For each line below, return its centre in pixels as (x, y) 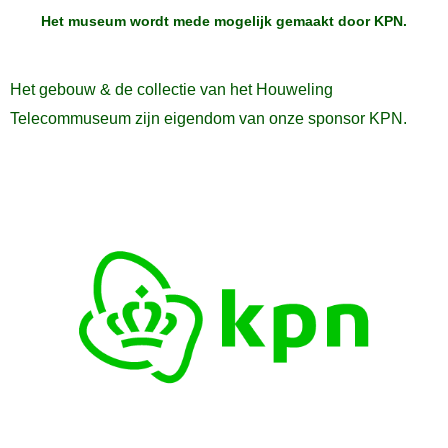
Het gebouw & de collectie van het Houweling (171, 88)
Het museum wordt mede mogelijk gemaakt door (207, 22)
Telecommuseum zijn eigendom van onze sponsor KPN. (208, 117)
